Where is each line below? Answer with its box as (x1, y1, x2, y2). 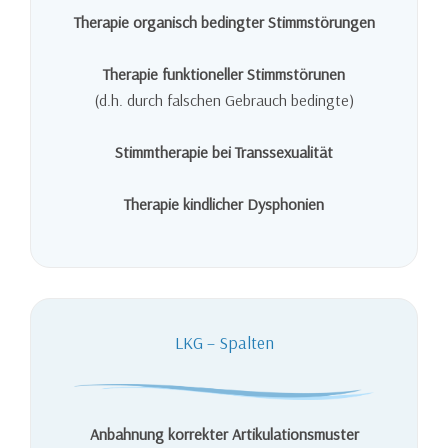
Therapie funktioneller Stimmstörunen (103, 64, 345, 84)
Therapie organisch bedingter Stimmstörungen (73, 12, 375, 32)
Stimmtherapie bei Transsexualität (115, 142, 333, 162)
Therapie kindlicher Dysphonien (124, 194, 324, 214)
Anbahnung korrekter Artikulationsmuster (89, 424, 359, 445)
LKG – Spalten (174, 332, 274, 354)
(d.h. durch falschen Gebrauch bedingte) (94, 90, 354, 110)
